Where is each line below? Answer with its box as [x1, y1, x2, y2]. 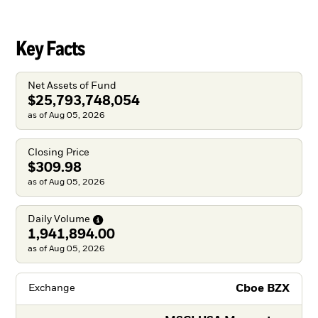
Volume [53, 214, 90, 225]
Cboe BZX [236, 283, 290, 295]
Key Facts [16, 35, 84, 61]
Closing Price [27, 148, 89, 158]
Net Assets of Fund [27, 80, 116, 91]
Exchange [28, 283, 75, 294]
